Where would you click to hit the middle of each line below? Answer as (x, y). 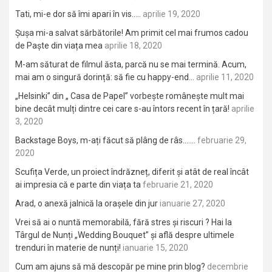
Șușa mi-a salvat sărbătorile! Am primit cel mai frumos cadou (132, 33)
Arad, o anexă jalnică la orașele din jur (87, 203)
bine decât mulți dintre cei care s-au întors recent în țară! (122, 109)
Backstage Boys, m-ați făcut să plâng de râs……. (105, 140)
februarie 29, (222, 140)
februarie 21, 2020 (178, 185)
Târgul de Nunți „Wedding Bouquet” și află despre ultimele (125, 235)
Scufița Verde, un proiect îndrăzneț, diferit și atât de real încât (132, 172)
